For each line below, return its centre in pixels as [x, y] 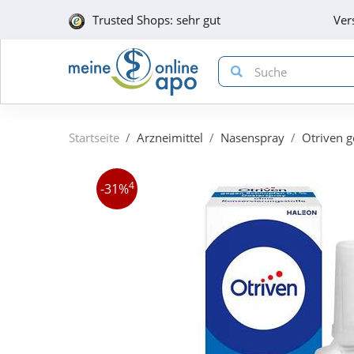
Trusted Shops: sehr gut [156, 20]
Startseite [94, 137]
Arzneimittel [170, 137]
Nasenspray [252, 137]
